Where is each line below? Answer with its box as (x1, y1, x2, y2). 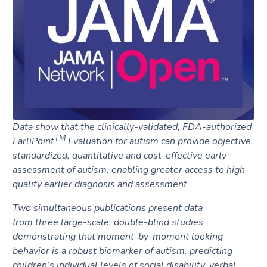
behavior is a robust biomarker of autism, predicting (12, 244, 232, 257)
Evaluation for (65, 134, 129, 148)
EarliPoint (12, 134, 54, 148)
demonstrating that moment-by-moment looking (12, 229, 223, 243)
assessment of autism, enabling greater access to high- (12, 163, 249, 176)
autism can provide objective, (129, 134, 253, 148)
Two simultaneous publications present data (12, 201, 203, 215)
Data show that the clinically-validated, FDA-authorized (12, 120, 252, 133)
